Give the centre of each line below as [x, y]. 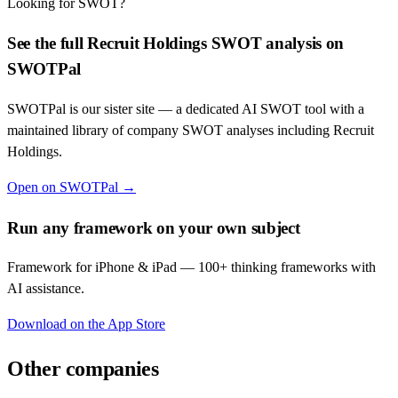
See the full [48, 44]
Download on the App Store [86, 324]
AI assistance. [46, 289]
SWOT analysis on [275, 44]
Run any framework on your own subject [154, 227]
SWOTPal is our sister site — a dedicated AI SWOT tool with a [186, 108]
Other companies [83, 369]
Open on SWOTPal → [72, 187]
